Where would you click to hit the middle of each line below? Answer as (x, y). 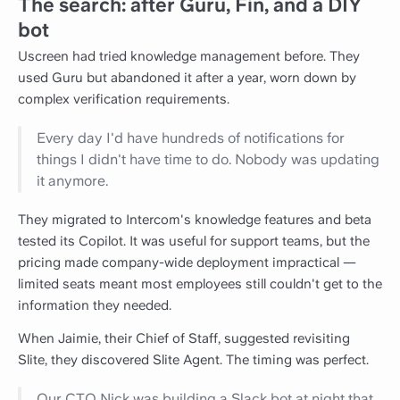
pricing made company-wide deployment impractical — (187, 262)
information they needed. (95, 305)
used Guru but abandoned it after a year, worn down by (187, 78)
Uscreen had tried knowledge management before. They (189, 57)
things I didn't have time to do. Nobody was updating (208, 159)
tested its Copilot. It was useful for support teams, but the (194, 241)
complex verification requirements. (124, 100)
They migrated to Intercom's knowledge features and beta (195, 219)
